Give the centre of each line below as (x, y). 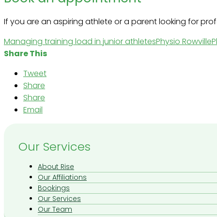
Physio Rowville (184, 41)
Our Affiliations (62, 177)
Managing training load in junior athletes (80, 41)
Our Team (55, 209)
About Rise (56, 167)
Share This (25, 54)
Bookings (54, 188)
